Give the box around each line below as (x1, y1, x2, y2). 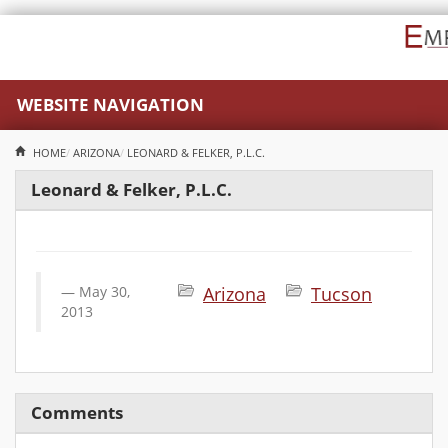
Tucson (311, 282, 372, 306)
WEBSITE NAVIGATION (17, 93, 204, 116)
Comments (31, 401, 123, 424)
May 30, (79, 282, 130, 301)
